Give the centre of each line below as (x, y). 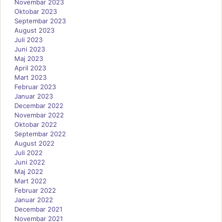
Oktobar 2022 (36, 124)
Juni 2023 (30, 49)
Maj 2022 (29, 171)
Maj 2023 (29, 58)
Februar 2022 (35, 190)
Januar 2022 (34, 199)
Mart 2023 (30, 77)
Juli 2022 (28, 152)
